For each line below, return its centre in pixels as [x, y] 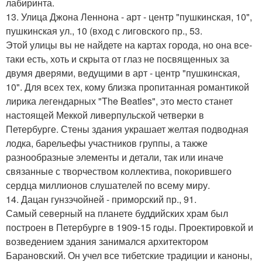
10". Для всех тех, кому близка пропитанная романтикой [127, 87]
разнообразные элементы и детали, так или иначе [115, 157]
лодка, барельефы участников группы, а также [107, 143]
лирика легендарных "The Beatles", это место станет [119, 101]
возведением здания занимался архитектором [107, 242]
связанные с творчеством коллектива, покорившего [119, 171]
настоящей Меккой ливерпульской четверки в [105, 115]
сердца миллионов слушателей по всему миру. [108, 185]
